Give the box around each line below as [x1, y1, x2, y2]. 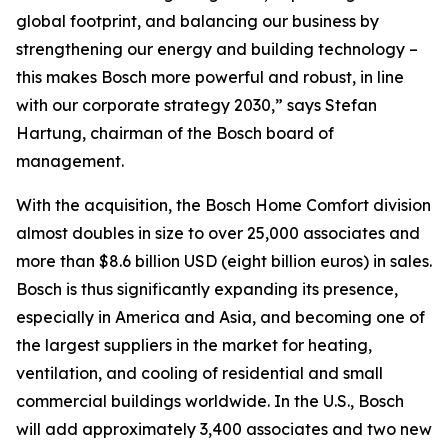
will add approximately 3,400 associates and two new [16, 419, 432, 439]
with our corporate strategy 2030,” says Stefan [16, 95, 377, 115]
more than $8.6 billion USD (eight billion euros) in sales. [16, 251, 432, 271]
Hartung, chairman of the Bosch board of [16, 123, 334, 143]
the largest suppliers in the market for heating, [16, 335, 372, 355]
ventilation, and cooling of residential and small [16, 363, 383, 383]
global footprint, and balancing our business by [16, 11, 379, 31]
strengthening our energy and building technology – [16, 39, 418, 59]
